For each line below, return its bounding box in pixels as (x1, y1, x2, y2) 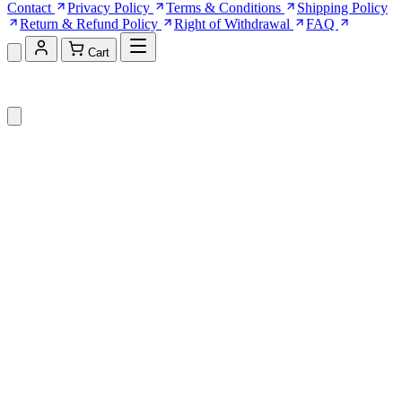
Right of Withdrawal (174, 16, 290, 31)
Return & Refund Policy (20, 16, 158, 31)
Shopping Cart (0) (7, 76, 109, 92)
